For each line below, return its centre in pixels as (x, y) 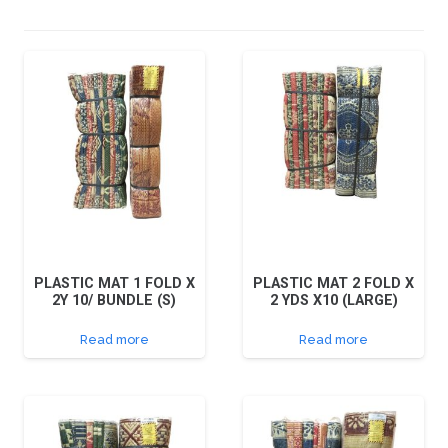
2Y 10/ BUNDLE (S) (114, 301)
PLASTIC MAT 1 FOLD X (114, 284)
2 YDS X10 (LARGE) (333, 301)
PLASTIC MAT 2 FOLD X (334, 284)
